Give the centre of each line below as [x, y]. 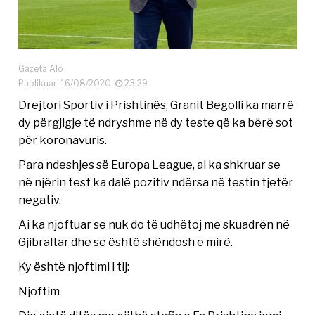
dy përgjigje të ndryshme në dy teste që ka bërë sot [156, 122]
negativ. [40, 199]
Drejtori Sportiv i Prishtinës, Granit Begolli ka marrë [156, 104]
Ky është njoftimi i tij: [74, 266]
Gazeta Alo [41, 68]
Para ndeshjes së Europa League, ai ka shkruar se [150, 164]
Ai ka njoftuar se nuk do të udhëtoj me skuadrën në [154, 224]
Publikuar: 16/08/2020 [67, 83]
